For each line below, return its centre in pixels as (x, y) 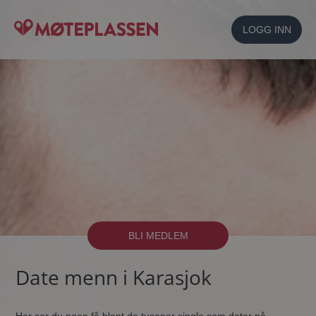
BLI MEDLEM (158, 236)
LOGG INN (267, 30)
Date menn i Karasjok (114, 277)
